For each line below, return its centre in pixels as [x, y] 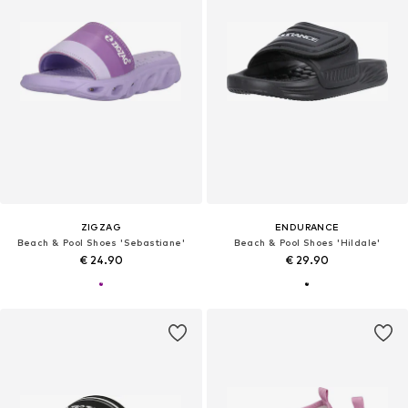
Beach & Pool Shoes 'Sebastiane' [101, 243]
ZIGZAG [101, 227]
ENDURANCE [307, 227]
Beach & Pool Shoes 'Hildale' [307, 243]
